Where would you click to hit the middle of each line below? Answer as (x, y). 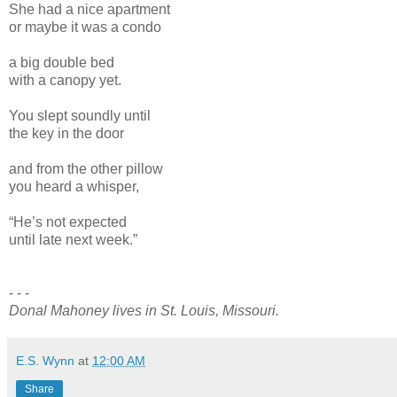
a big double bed (62, 62)
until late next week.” (73, 239)
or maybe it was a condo (85, 27)
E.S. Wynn (45, 360)
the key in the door (66, 133)
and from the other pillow (86, 168)
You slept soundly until (80, 115)
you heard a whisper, (74, 186)
